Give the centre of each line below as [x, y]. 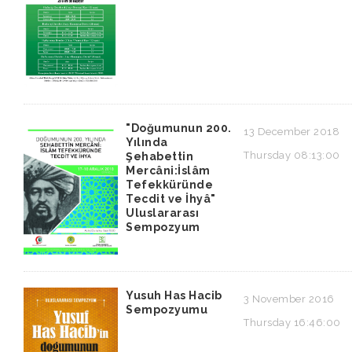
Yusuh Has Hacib [174, 296]
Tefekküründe [169, 185]
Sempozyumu [167, 310]
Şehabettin [159, 157]
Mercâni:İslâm [168, 171]
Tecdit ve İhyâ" [171, 199]
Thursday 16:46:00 [292, 323]
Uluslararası [162, 213]
